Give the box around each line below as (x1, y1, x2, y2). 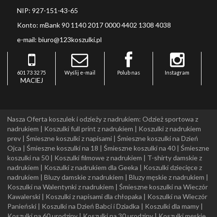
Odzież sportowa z (142, 115, 198, 123)
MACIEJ (20, 77, 43, 84)
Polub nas (117, 69, 140, 76)
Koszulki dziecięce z (143, 163, 202, 171)
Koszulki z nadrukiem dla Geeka (44, 163, 138, 171)
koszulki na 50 (7, 154, 49, 162)
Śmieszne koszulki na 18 (27, 144, 98, 152)
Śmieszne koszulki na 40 (104, 144, 175, 152)
